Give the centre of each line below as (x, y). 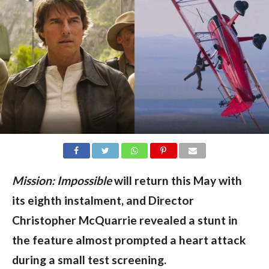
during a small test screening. (89, 259)
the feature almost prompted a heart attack (128, 240)
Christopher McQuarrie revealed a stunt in (125, 220)
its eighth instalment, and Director (103, 200)
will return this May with (177, 180)
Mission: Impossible (62, 180)
